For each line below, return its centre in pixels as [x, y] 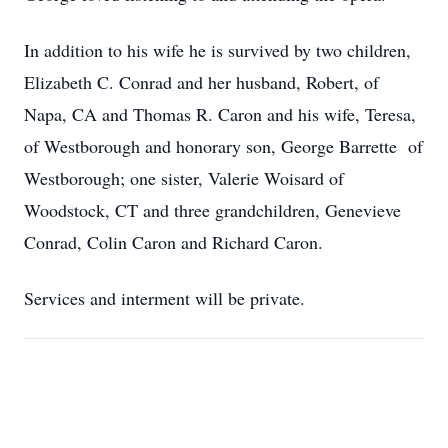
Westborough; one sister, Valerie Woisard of [184, 178]
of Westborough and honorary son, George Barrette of [223, 146]
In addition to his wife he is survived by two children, [217, 50]
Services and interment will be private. [164, 298]
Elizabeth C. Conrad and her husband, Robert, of [201, 82]
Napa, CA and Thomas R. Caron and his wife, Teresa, [220, 114]
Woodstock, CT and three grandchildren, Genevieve [212, 210]
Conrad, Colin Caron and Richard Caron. [173, 242]
